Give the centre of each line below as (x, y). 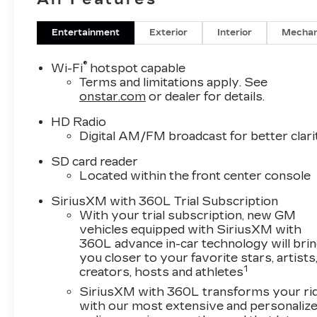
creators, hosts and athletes (162, 272)
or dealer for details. (206, 97)
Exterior (169, 33)
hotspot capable (137, 69)
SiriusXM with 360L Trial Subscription (165, 202)
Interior (235, 33)
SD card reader (95, 162)
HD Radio (79, 122)
